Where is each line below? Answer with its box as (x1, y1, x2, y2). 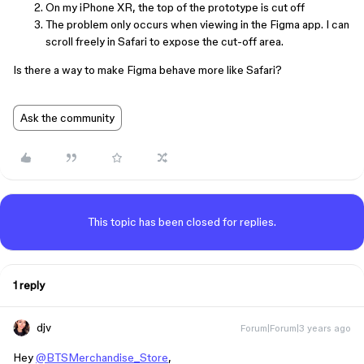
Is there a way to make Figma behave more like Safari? (13, 63, 282, 76)
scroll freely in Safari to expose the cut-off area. (45, 35, 284, 48)
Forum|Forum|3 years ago (240, 323, 351, 333)
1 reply (13, 279, 45, 292)
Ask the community (20, 111, 115, 124)
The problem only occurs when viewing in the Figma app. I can (45, 18, 349, 31)
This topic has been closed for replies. (88, 215, 276, 228)
